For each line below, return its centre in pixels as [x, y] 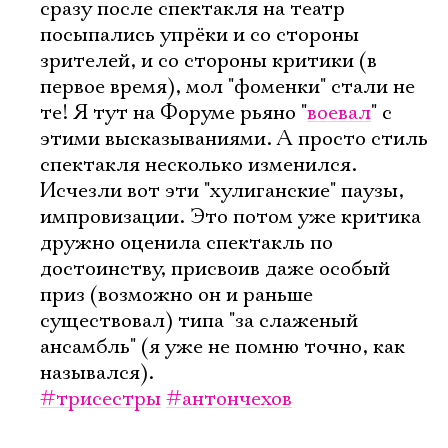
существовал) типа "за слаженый [199, 321]
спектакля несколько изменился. [198, 165]
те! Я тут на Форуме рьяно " [173, 113]
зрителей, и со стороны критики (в [208, 61]
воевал [339, 113]
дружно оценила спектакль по [186, 243]
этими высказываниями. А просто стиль [234, 139]
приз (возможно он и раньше [176, 295]
